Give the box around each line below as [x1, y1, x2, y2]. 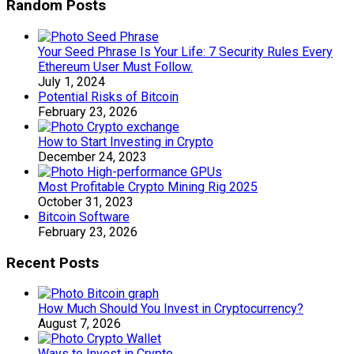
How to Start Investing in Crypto [38, 134, 213, 149]
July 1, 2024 [38, 73, 105, 89]
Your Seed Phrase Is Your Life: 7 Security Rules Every [38, 43, 333, 59]
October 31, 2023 [38, 194, 134, 209]
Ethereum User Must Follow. [38, 58, 193, 74]
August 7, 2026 [38, 316, 121, 332]
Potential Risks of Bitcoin [38, 88, 179, 104]
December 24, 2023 [38, 149, 147, 164]
